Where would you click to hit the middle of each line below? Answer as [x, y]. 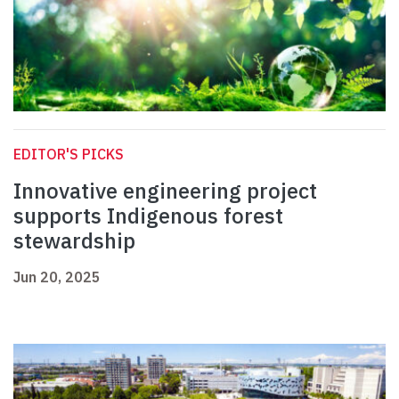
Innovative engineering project [165, 191]
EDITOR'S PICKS [69, 155]
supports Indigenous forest [148, 216]
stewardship [74, 241]
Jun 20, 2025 [57, 277]
